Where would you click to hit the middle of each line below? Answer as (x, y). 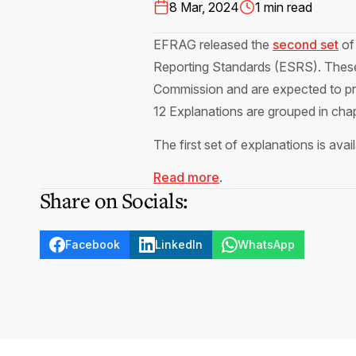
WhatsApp (266, 245)
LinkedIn (179, 245)
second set (306, 44)
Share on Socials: (114, 201)
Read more (186, 178)
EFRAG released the (213, 44)
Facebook (93, 245)
